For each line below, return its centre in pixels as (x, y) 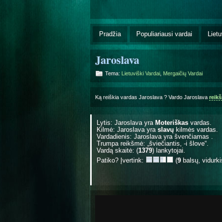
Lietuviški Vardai (141, 73)
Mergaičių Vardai (183, 73)
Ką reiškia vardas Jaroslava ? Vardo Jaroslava (152, 97)
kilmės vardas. (196, 129)
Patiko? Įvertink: (121, 160)
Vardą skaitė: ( (117, 150)
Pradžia (110, 34)
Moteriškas (172, 122)
